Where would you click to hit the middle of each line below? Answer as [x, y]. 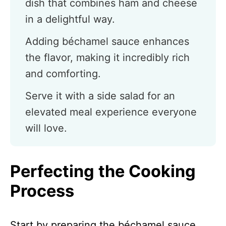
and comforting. [63, 74]
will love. [46, 128]
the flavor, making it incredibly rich [107, 58]
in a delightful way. [70, 19]
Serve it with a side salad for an [100, 96]
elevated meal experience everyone [111, 112]
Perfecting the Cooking [103, 171]
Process [42, 191]
